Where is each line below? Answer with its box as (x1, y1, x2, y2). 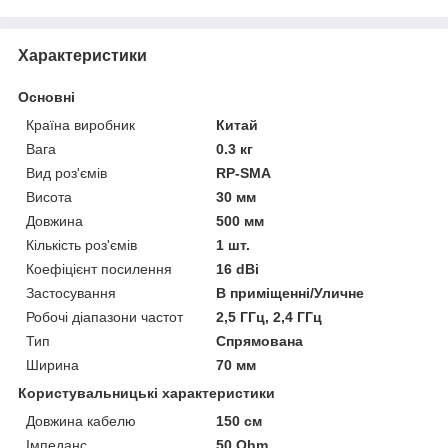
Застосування (26, 284, 116, 301)
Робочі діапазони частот (26, 308, 183, 325)
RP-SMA (216, 164, 272, 181)
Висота (26, 188, 72, 205)
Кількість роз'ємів (26, 236, 137, 253)
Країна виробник (26, 116, 135, 133)
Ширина (26, 356, 79, 373)
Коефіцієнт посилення (26, 260, 172, 277)
